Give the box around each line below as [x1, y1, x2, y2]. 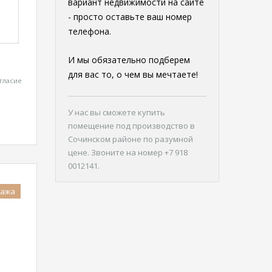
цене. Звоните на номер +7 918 [68, 147, 188, 158]
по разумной [143, 134, 193, 144]
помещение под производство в [68, 120, 195, 131]
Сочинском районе [68, 134, 143, 144]
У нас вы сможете [68, 107, 138, 118]
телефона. [68, 25, 111, 37]
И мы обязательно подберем [68, 54, 190, 66]
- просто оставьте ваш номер [68, 11, 192, 22]
